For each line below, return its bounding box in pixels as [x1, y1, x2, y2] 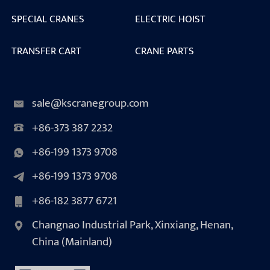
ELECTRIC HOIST [135, 10, 206, 28]
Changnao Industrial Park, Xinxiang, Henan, [31, 216, 233, 235]
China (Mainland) [31, 233, 112, 252]
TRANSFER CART [11, 42, 81, 60]
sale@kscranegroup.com [31, 94, 149, 113]
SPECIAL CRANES [11, 10, 84, 28]
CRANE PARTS [135, 42, 194, 60]
